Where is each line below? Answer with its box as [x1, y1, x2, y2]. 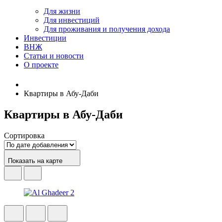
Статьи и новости [24, 52, 84, 60]
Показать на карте [8, 157, 64, 165]
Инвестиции [24, 34, 66, 42]
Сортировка [4, 131, 45, 140]
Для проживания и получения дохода [44, 25, 170, 33]
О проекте [24, 60, 58, 69]
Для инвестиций [44, 16, 100, 24]
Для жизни [44, 7, 80, 15]
